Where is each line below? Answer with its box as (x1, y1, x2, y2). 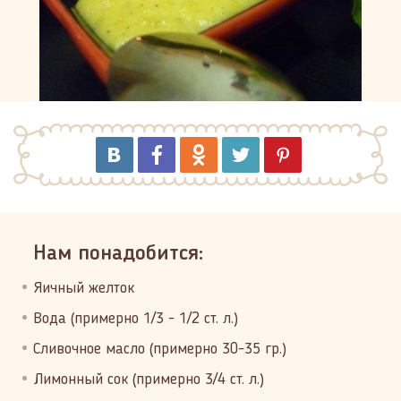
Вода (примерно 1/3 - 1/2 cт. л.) (33, 311, 238, 327)
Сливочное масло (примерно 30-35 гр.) (33, 341, 286, 357)
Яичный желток (33, 280, 134, 296)
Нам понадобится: (33, 243, 203, 265)
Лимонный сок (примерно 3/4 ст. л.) (33, 371, 264, 388)
